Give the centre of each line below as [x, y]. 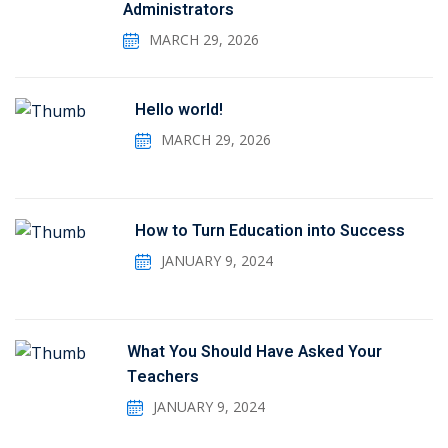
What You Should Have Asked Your [255, 351]
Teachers [163, 376]
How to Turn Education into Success [270, 230]
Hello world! [179, 109]
